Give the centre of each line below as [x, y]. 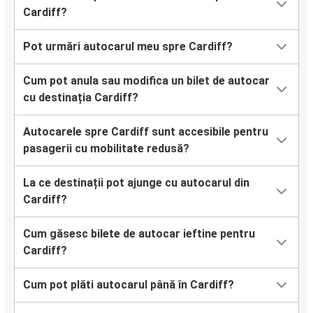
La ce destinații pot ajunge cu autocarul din [136, 182]
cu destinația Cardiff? [81, 97]
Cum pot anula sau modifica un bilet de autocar [146, 80]
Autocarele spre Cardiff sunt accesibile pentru [146, 131]
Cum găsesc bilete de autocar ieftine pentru [139, 233]
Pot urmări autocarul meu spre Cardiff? [128, 46]
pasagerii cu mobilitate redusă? [106, 148]
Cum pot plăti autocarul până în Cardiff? [129, 284]
